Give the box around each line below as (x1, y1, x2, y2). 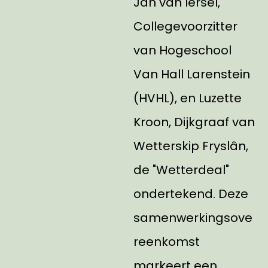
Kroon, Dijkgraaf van (133, 114, 255, 130)
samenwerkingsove (133, 209, 252, 226)
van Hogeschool (133, 42, 232, 59)
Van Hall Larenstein (133, 66, 250, 83)
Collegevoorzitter (133, 18, 237, 35)
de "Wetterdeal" (133, 162, 229, 178)
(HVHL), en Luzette (133, 90, 242, 106)
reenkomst (133, 233, 200, 250)
